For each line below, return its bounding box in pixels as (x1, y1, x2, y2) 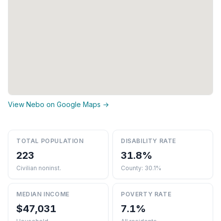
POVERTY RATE (121, 190, 172, 198)
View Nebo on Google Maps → (8, 100, 109, 109)
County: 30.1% (121, 164, 161, 172)
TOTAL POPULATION (16, 137, 84, 145)
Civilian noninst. (16, 164, 61, 172)
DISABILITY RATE (121, 137, 176, 145)
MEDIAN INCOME (16, 190, 70, 198)
